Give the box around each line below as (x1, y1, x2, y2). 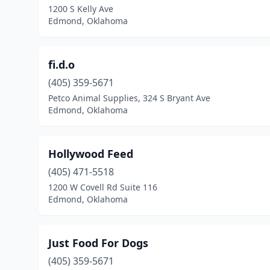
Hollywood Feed (48, 146, 133, 161)
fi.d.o (48, 57, 75, 72)
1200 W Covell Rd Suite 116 (48, 181, 157, 193)
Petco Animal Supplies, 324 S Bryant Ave (48, 92, 210, 104)
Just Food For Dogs (48, 236, 148, 250)
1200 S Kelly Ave (48, 3, 113, 14)
